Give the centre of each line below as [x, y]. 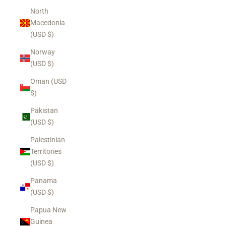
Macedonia [48, 23]
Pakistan [44, 110]
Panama [44, 181]
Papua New [48, 210]
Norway [43, 52]
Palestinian [48, 140]
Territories [46, 151]
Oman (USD [48, 81]
